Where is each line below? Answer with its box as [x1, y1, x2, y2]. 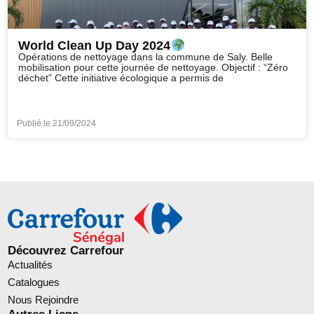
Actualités [8, 259, 53, 271]
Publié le [17, 118, 53, 129]
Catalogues [8, 276, 60, 289]
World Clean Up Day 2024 [18, 39, 171, 53]
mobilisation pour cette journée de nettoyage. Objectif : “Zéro [18, 62, 289, 74]
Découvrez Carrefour [8, 244, 125, 257]
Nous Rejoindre [8, 294, 79, 306]
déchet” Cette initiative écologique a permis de [18, 73, 224, 84]
